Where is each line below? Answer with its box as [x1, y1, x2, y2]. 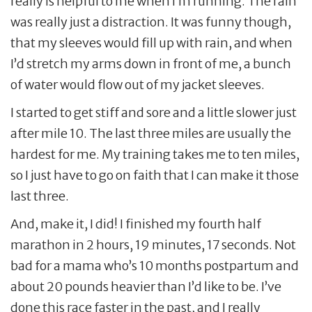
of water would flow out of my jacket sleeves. [10, 76, 265, 93]
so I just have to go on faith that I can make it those [10, 166, 299, 183]
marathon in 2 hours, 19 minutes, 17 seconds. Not [10, 236, 296, 253]
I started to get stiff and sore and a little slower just [10, 104, 297, 120]
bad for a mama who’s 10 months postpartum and [10, 257, 299, 274]
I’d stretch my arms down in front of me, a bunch [10, 55, 291, 72]
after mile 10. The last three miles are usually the [10, 125, 291, 141]
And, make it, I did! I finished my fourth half [10, 215, 261, 232]
